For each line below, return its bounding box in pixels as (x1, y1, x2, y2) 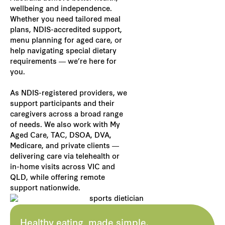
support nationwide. (10, 184, 80, 192)
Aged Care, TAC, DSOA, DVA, (10, 132, 111, 140)
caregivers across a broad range (10, 110, 123, 119)
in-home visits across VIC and (10, 163, 115, 171)
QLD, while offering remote (10, 174, 105, 182)
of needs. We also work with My (10, 121, 120, 129)
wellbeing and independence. (10, 5, 112, 13)
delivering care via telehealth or (10, 153, 120, 161)
